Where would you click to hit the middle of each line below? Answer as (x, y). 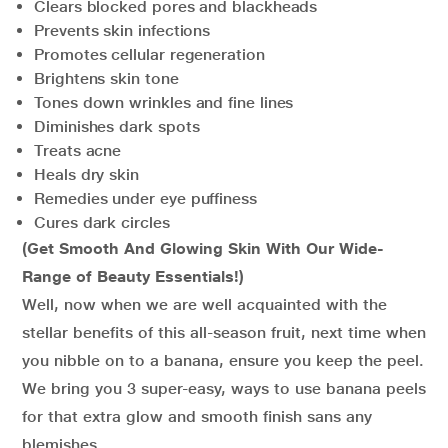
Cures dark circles (102, 223)
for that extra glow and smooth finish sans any (197, 417)
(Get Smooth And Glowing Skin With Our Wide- (203, 249)
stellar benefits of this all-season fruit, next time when (224, 333)
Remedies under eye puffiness (145, 199)
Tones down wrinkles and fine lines (164, 103)
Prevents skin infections (122, 31)
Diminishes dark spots (117, 127)
